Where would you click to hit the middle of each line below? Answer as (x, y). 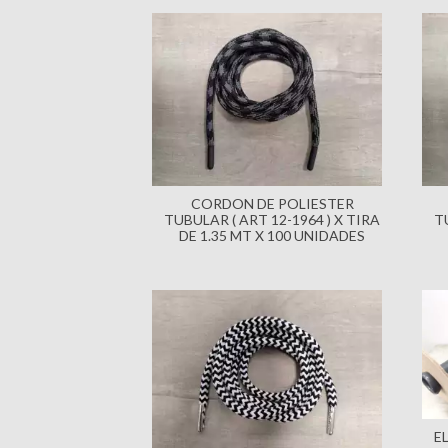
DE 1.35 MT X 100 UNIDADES (272, 235)
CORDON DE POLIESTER (272, 203)
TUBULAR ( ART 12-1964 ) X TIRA (272, 219)
